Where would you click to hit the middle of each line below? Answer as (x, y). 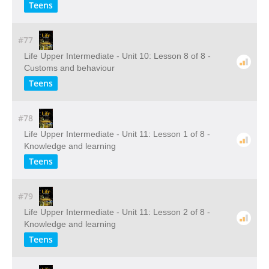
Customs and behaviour (69, 68)
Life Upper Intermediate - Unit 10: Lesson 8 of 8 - (117, 56)
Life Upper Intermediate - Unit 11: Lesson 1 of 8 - (117, 134)
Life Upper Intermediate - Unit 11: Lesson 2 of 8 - (117, 212)
